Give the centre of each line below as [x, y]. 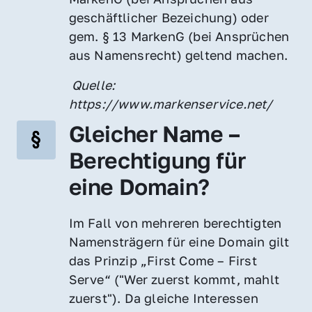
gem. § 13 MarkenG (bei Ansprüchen [179, 36]
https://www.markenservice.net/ [171, 103]
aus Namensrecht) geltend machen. [178, 55]
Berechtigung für [157, 160]
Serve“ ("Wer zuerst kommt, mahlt [174, 279]
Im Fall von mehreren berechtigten [175, 223]
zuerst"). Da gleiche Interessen [163, 298]
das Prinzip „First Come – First [163, 260]
